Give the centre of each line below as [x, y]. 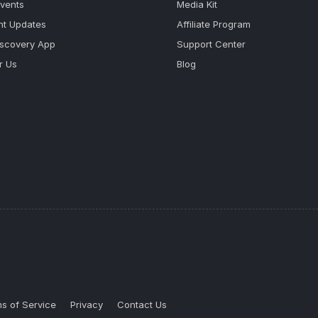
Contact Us [142, 305]
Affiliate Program [214, 24]
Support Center [211, 44]
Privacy [87, 305]
